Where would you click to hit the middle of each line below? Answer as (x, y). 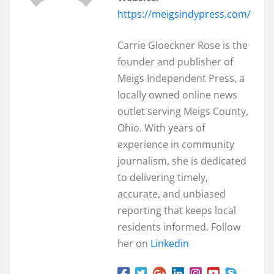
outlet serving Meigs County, (183, 112)
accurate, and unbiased (172, 194)
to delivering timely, (163, 178)
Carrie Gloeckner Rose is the (183, 46)
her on (134, 244)
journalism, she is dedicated (182, 161)
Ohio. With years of (161, 128)
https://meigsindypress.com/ (184, 14)
